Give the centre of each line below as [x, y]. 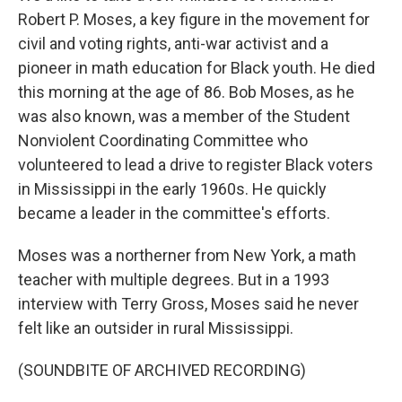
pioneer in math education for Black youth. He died [197, 68]
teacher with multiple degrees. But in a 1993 [174, 280]
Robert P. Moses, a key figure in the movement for [194, 19]
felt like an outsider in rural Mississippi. [156, 328]
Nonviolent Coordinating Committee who [163, 140]
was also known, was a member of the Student [184, 116]
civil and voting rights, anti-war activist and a [173, 44]
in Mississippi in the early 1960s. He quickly [172, 189]
